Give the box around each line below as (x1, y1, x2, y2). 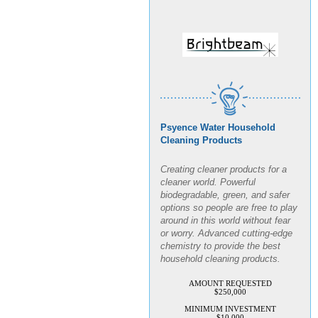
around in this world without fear (160, 209, 290, 221)
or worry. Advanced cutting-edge (160, 222, 292, 234)
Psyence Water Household (160, 116, 275, 127)
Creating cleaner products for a (160, 158, 287, 170)
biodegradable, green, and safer (160, 184, 290, 195)
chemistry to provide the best (160, 235, 280, 246)
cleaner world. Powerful (160, 171, 256, 182)
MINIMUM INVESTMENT (184, 298, 276, 307)
